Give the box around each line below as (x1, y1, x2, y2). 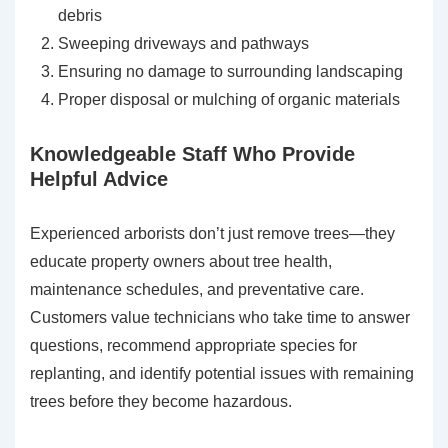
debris (58, 7, 102, 25)
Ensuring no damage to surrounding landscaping (58, 63, 403, 81)
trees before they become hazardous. (30, 393, 292, 411)
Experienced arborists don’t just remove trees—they (30, 225, 395, 243)
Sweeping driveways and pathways (58, 35, 309, 53)
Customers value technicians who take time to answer (30, 309, 410, 327)
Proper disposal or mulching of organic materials (58, 91, 400, 109)
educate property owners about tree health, (30, 253, 332, 271)
